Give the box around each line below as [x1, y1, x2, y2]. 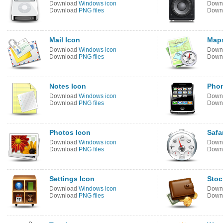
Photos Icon [49, 128, 91, 136]
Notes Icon [49, 82, 86, 90]
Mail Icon [49, 36, 80, 44]
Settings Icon [49, 175, 95, 183]
